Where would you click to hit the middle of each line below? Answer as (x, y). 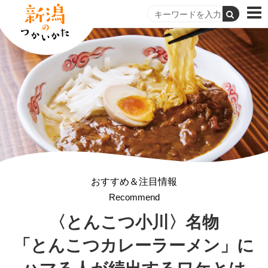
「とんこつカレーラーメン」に (134, 245)
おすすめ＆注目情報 (134, 181)
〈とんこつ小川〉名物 (134, 222)
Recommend (134, 197)
